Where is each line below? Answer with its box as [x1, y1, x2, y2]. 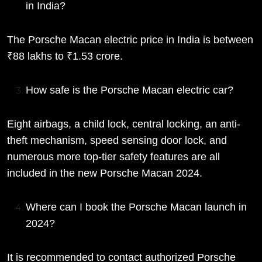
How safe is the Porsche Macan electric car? [26, 84, 236, 96]
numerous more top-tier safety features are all [7, 151, 220, 163]
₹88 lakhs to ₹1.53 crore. [7, 50, 123, 63]
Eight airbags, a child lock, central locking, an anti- [7, 118, 240, 130]
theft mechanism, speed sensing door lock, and [7, 135, 227, 147]
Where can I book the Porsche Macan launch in [26, 201, 247, 213]
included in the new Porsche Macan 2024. [7, 167, 202, 180]
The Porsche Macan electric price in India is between [7, 34, 253, 46]
